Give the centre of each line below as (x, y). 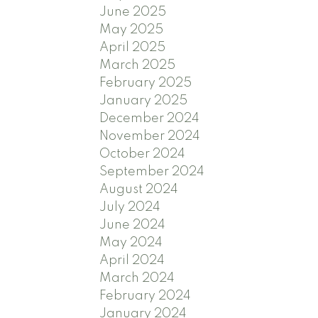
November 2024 (150, 136)
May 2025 (132, 29)
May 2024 (131, 242)
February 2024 (146, 296)
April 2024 (132, 260)
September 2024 (152, 171)
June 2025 (133, 12)
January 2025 (144, 100)
